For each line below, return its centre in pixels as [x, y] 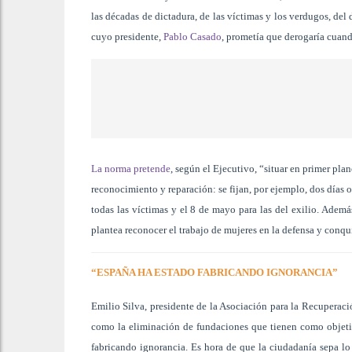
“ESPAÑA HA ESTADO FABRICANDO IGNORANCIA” [214, 272]
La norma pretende [131, 168]
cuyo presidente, [127, 36]
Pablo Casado [192, 36]
